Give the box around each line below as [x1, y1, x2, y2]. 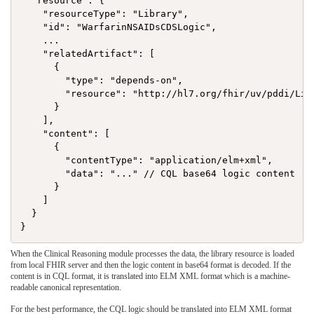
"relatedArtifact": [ [20, 48, 156, 59]
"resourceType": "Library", [20, 8, 189, 19]
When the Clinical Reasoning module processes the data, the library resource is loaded [11, 248, 294, 259]
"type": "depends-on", [20, 74, 184, 86]
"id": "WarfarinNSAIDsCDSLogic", [20, 21, 217, 32]
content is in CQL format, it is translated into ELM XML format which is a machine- [11, 271, 290, 281]
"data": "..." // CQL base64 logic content [20, 168, 296, 179]
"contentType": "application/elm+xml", [20, 154, 273, 165]
